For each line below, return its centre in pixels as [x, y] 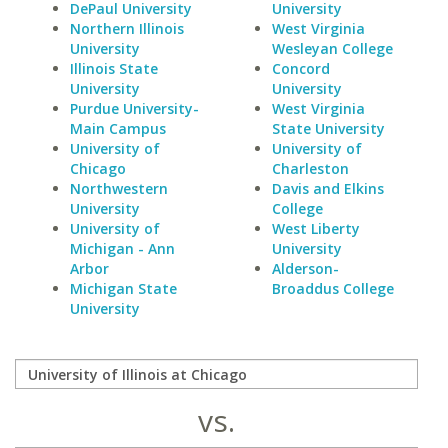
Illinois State [114, 68]
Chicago [98, 168]
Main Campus [118, 128]
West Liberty [315, 228]
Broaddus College [332, 288]
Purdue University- [134, 108]
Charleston [310, 168]
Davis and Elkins [327, 188]
